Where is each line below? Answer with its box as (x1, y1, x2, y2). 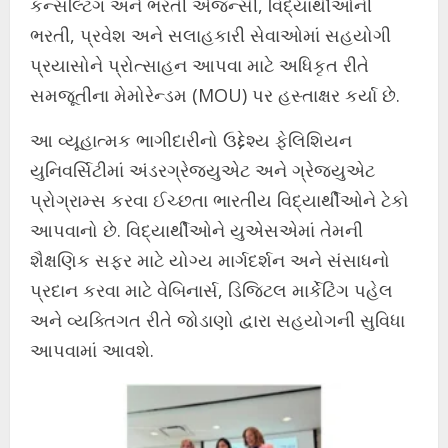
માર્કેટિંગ (292, 278, 349, 303)
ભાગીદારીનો (136, 128, 218, 153)
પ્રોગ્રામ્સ (30, 188, 106, 213)
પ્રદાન (30, 278, 78, 303)
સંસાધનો (327, 248, 390, 273)
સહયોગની (276, 308, 355, 333)
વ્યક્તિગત (67, 308, 141, 333)
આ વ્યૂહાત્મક (30, 128, 131, 153)
